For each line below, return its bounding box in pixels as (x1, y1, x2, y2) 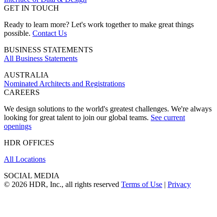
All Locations (4, 155, 46, 163)
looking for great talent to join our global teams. (4, 113, 151, 122)
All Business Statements (4, 54, 77, 62)
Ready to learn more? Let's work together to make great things (4, 20, 194, 29)
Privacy (168, 180, 191, 188)
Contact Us (32, 29, 67, 37)
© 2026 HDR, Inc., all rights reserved (4, 180, 121, 188)
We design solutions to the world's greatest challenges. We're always (4, 104, 212, 113)
